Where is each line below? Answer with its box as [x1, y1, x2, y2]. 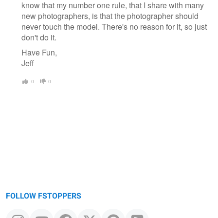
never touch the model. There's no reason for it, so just [21, 20, 207, 32]
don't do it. [21, 31, 56, 43]
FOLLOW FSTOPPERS [6, 190, 81, 202]
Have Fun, [21, 47, 57, 58]
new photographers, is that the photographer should [21, 10, 199, 21]
